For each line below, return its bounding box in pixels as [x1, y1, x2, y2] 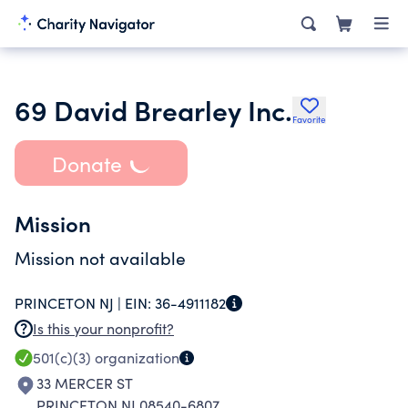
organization [91, 348, 179, 367]
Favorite [292, 113, 326, 126]
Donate [51, 148, 122, 178]
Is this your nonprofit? [33, 319, 174, 338]
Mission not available [15, 246, 186, 270]
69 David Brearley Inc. [15, 90, 292, 128]
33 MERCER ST [36, 373, 133, 393]
